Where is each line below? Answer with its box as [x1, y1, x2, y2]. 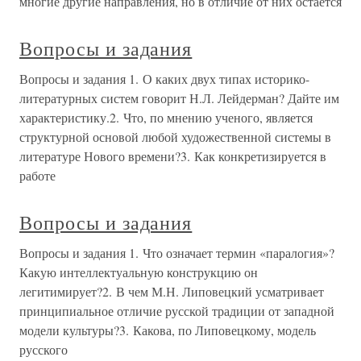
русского [19, 341, 68, 358]
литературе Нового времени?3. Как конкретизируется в [19, 147, 326, 164]
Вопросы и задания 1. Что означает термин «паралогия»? [19, 244, 334, 261]
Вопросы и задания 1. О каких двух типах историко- [19, 70, 309, 87]
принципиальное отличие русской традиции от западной [19, 302, 334, 319]
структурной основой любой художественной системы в [19, 128, 331, 145]
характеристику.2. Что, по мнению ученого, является [19, 109, 313, 126]
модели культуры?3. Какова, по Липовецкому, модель [19, 322, 316, 338]
